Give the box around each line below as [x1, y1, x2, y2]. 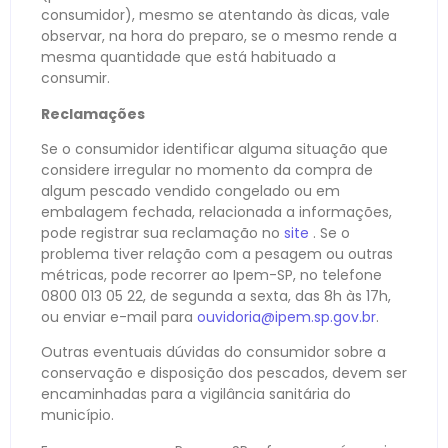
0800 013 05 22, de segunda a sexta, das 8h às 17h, [41, 286, 391, 307]
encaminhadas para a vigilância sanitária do [41, 384, 351, 405]
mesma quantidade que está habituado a [41, 47, 336, 68]
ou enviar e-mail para [41, 307, 197, 328]
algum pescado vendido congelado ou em [41, 181, 340, 202]
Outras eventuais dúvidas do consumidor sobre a [41, 342, 386, 363]
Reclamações [41, 103, 145, 124]
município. [41, 405, 114, 426]
